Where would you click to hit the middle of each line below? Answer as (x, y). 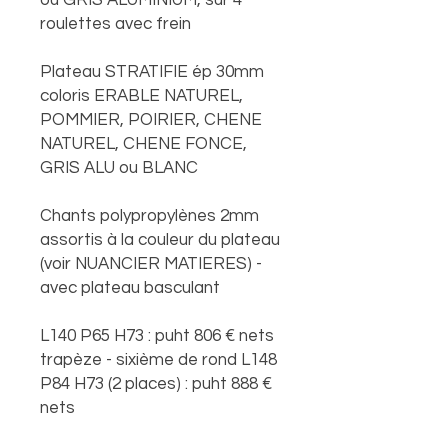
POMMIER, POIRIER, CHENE (151, 120)
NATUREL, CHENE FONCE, (143, 144)
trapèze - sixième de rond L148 (158, 360)
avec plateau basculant (130, 288)
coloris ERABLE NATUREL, (141, 96)
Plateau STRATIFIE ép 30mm (152, 72)
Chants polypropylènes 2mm (149, 216)
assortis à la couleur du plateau (160, 240)
